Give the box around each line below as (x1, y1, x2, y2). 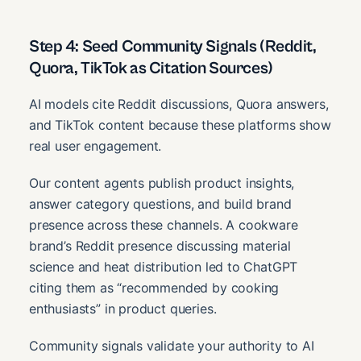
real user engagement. (29, 137, 162, 154)
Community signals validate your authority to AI (29, 337, 314, 354)
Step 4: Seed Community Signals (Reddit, (29, 37, 317, 57)
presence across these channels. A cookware (29, 216, 298, 233)
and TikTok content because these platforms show (29, 116, 331, 133)
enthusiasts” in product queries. (29, 300, 217, 317)
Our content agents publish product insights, (29, 174, 295, 191)
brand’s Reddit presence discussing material (29, 237, 291, 254)
